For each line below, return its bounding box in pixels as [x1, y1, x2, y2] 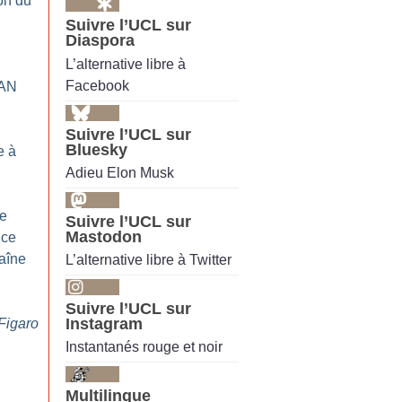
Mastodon [66, 227, 142, 246]
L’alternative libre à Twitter [66, 252, 232, 268]
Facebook [66, 77, 129, 93]
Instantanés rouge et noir [66, 339, 223, 355]
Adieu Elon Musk [66, 164, 174, 180]
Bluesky [66, 140, 127, 159]
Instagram [66, 315, 143, 334]
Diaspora [66, 31, 135, 50]
